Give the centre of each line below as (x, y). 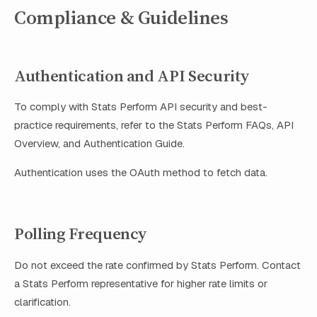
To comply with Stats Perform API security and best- (141, 107)
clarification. (42, 301)
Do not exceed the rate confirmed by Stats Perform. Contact (157, 265)
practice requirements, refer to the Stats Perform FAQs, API (154, 125)
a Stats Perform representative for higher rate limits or (141, 283)
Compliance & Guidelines (121, 18)
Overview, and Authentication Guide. (99, 144)
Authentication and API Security (132, 75)
